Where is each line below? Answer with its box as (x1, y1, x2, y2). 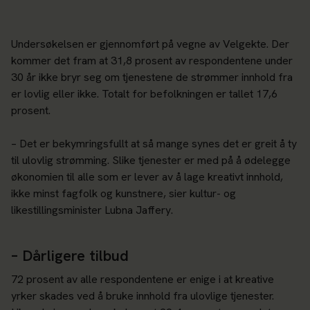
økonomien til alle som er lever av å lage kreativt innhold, (11, 170, 283, 185)
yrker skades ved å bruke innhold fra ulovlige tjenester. (11, 289, 274, 304)
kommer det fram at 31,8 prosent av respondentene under (11, 53, 293, 69)
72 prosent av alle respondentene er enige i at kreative (11, 272, 274, 287)
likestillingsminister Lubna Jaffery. (11, 203, 176, 218)
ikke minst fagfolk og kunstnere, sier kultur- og (11, 186, 236, 201)
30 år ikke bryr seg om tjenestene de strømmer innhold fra (11, 70, 293, 85)
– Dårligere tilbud (11, 246, 133, 266)
